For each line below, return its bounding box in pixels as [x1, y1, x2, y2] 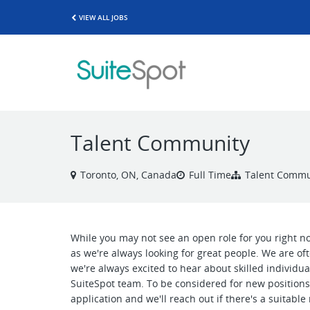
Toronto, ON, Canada [80, 168, 176, 181]
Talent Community [71, 129, 250, 157]
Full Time [189, 168, 231, 181]
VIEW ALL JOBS [79, 12, 128, 22]
